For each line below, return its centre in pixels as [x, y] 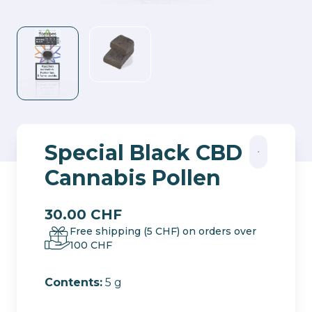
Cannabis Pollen [133, 178]
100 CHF [91, 245]
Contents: [73, 283]
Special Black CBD [143, 153]
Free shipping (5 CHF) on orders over [163, 232]
